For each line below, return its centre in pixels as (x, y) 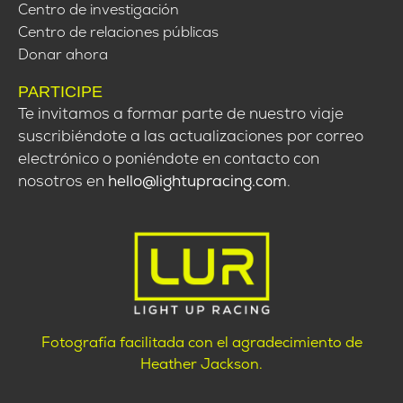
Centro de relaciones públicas (118, 31)
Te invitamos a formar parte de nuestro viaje (181, 113)
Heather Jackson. (201, 363)
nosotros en (63, 180)
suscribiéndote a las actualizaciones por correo (191, 135)
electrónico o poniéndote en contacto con (169, 158)
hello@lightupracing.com (197, 180)
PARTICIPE (60, 91)
